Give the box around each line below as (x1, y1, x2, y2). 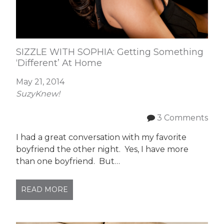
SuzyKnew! (16, 89, 60, 98)
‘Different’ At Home (16, 57, 102, 68)
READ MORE (21, 185, 68, 194)
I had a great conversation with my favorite (16, 132, 187, 142)
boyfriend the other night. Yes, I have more (16, 144, 189, 154)
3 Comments (156, 113, 208, 122)
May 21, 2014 (16, 77, 65, 86)
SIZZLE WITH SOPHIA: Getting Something (16, 46, 204, 57)
